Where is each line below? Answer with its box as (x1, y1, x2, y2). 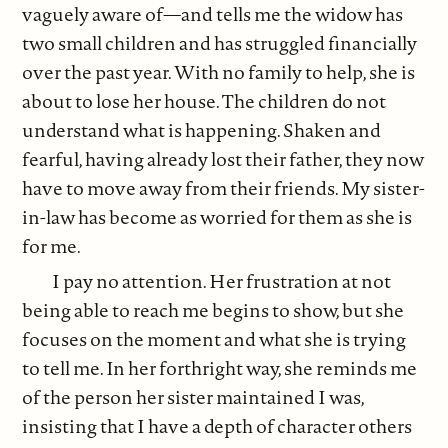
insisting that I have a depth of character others (22, 412, 413, 439)
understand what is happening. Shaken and (22, 117, 382, 144)
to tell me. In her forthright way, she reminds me (22, 354, 418, 381)
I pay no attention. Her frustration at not (52, 267, 392, 294)
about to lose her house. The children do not (22, 88, 387, 115)
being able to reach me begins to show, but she (22, 296, 405, 323)
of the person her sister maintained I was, (22, 383, 365, 410)
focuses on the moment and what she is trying (22, 325, 407, 352)
